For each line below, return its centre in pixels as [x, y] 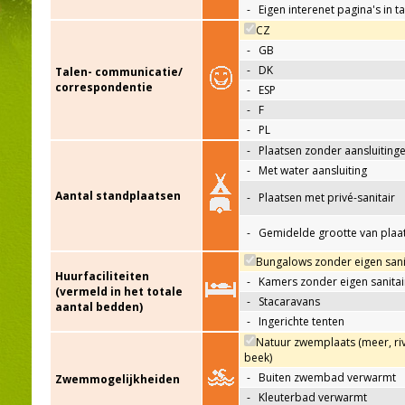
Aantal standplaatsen [118, 196]
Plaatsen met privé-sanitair [327, 198]
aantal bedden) [99, 307]
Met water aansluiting [313, 171]
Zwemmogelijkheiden [118, 380]
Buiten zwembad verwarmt [327, 378]
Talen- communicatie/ [119, 72]
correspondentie [104, 88]
